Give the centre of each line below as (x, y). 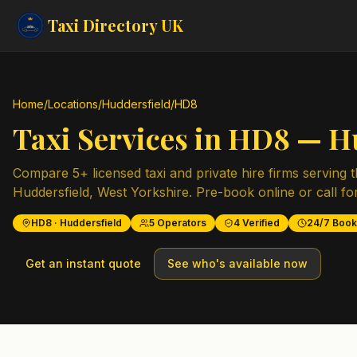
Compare (43, 173)
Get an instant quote (83, 263)
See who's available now (237, 263)
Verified (260, 223)
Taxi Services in (120, 138)
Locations (73, 104)
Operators (180, 223)
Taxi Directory (104, 25)
